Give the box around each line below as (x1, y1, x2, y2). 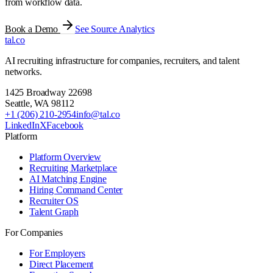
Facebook (46, 120, 84, 131)
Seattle (5, 98, 30, 109)
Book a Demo (5, 24, 58, 35)
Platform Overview (29, 152, 102, 163)
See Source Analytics (74, 24, 155, 35)
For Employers (29, 248, 85, 259)
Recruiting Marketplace (29, 163, 118, 174)
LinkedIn (5, 120, 40, 131)
